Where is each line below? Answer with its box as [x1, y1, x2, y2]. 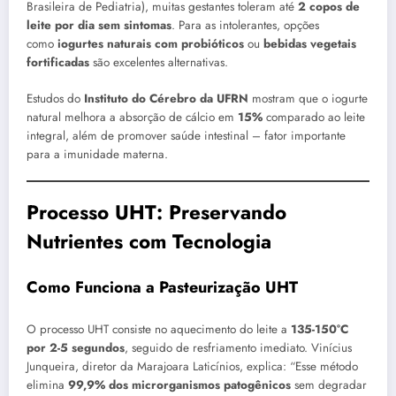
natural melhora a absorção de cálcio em [27, 108, 238, 126]
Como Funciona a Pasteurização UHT [27, 276, 298, 300]
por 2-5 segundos [27, 339, 125, 356]
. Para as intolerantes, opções [171, 17, 319, 34]
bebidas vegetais [263, 35, 356, 53]
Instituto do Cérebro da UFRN [84, 89, 248, 107]
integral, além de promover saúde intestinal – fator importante [27, 126, 346, 144]
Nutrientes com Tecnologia [27, 226, 271, 255]
